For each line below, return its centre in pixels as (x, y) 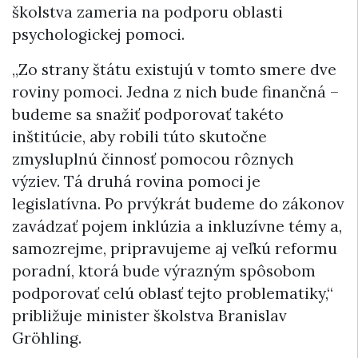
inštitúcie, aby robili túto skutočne (139, 137)
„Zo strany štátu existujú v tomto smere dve (174, 70)
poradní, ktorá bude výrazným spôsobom (164, 271)
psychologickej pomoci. (98, 35)
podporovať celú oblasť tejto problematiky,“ (173, 294)
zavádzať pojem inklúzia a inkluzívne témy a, (177, 227)
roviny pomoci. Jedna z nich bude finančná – (175, 92)
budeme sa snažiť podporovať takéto (148, 115)
